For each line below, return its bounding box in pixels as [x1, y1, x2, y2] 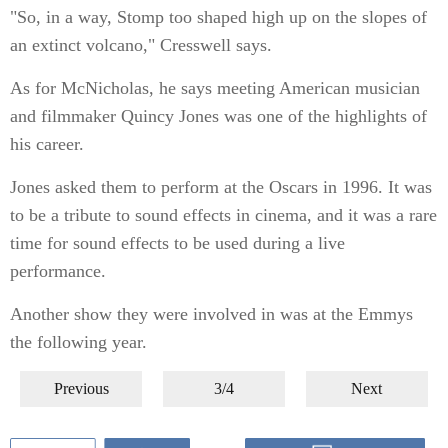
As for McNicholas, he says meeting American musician [10, 78, 420, 98]
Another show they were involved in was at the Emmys [10, 304, 413, 324]
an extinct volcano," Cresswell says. [10, 35, 272, 55]
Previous [53, 380, 109, 397]
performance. [10, 261, 106, 281]
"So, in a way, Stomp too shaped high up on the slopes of [10, 7, 427, 27]
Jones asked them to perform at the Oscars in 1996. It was [10, 177, 432, 197]
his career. [10, 134, 84, 154]
